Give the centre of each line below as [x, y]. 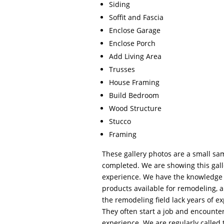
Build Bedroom [134, 95]
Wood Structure [135, 108]
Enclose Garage [135, 30]
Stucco [120, 121]
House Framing [134, 82]
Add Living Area [135, 56]
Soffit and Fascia [136, 17]
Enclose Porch [132, 43]
